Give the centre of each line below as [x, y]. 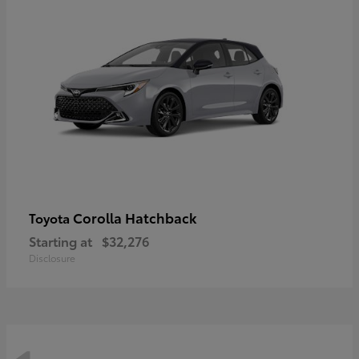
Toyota [51, 218]
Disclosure [52, 258]
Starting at [61, 241]
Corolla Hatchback [135, 218]
